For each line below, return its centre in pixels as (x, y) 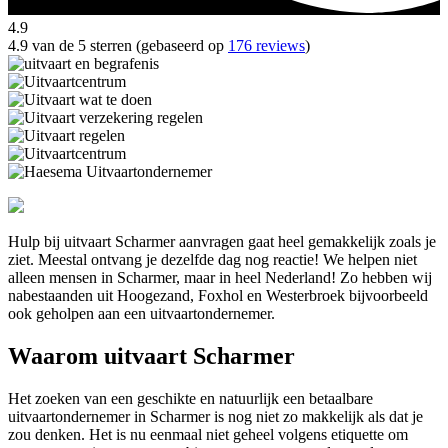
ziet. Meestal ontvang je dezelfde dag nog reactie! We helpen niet (212, 260)
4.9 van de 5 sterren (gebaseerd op (118, 46)
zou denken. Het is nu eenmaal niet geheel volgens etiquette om (208, 435)
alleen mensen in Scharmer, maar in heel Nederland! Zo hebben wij (220, 278)
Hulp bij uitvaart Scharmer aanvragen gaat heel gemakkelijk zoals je (222, 242)
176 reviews (266, 46)
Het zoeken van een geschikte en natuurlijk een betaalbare (190, 399)
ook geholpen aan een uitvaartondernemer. (141, 314)
